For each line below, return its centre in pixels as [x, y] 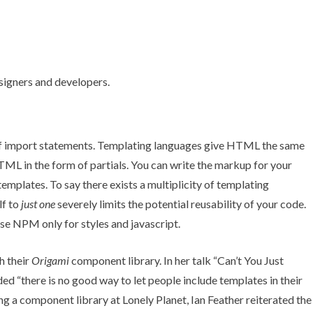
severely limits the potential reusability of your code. [181, 203]
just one [38, 203]
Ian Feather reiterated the [251, 299]
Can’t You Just [250, 260]
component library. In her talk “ [143, 260]
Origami [50, 260]
